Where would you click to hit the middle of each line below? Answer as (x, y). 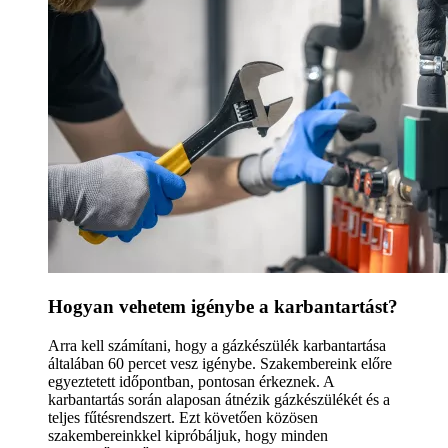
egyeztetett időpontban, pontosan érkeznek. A (191, 381)
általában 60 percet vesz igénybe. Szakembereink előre (220, 363)
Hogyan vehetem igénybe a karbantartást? (223, 306)
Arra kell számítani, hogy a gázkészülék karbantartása (217, 345)
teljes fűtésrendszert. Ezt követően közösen (183, 417)
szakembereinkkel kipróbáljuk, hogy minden (188, 435)
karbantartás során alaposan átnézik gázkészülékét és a (219, 399)
